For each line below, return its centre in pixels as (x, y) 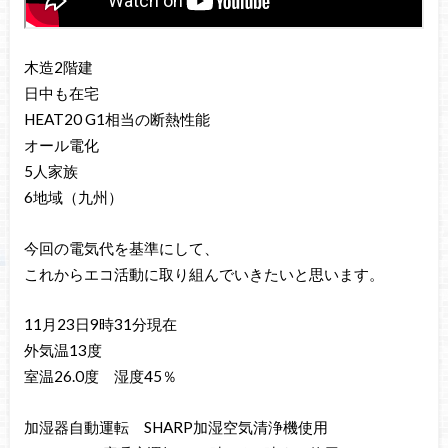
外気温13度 (62, 350)
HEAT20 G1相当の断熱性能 (116, 118)
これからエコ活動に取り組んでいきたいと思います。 (203, 273)
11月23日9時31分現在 (100, 324)
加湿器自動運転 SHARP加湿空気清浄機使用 (175, 426)
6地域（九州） (73, 196)
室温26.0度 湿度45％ (100, 376)
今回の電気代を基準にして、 (121, 247)
